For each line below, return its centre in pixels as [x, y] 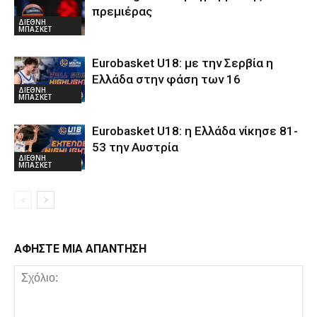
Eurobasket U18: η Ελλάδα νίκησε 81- [195, 131]
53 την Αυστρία [135, 147]
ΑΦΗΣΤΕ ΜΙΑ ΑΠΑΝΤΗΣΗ [80, 248]
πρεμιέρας [122, 11]
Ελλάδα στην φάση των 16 [166, 79]
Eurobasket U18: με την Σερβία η [183, 63]
